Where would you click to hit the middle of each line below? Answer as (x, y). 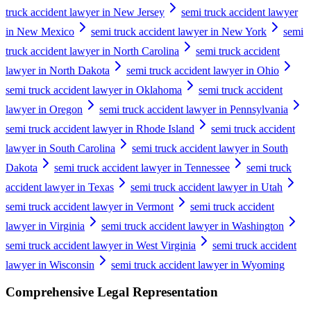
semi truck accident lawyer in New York (179, 31)
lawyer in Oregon (44, 109)
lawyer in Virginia (45, 226)
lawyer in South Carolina (60, 148)
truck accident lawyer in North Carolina (92, 51)
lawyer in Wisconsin (50, 264)
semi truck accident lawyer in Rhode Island (100, 128)
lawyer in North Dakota (58, 70)
